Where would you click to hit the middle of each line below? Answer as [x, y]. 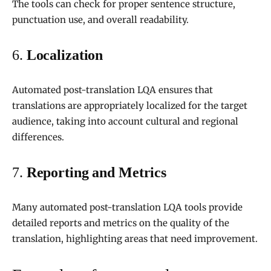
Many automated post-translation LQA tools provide [127, 207]
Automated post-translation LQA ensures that [113, 90]
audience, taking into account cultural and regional [125, 122]
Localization [65, 55]
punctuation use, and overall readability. [100, 20]
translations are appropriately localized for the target [130, 106]
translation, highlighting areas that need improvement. [135, 239]
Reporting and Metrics [96, 173]
